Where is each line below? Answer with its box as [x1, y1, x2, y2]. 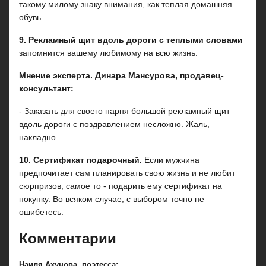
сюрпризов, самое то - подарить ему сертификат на [19, 181, 222, 191]
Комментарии [19, 230, 116, 246]
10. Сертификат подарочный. [19, 155, 144, 164]
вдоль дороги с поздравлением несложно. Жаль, [19, 119, 210, 129]
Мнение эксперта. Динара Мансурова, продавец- [19, 71, 224, 80]
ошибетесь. [19, 207, 64, 217]
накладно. [19, 132, 58, 142]
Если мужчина [144, 155, 199, 164]
